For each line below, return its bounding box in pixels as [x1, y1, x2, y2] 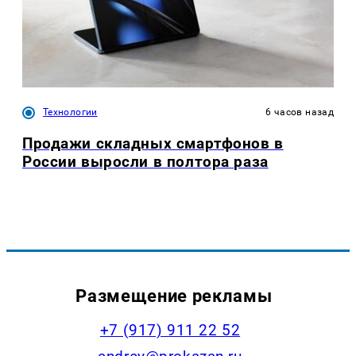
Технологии [43, 106, 98, 118]
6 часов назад [265, 106, 334, 118]
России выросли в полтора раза [22, 152, 269, 171]
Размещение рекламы [75, 285, 273, 307]
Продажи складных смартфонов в [22, 133, 284, 153]
